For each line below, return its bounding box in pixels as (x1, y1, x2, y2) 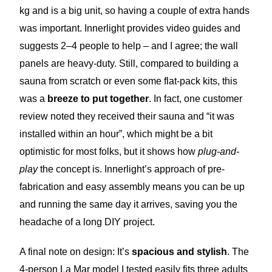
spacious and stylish (132, 246, 228, 257)
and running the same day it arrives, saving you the (19, 199, 238, 210)
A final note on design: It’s (19, 246, 132, 257)
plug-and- (198, 146, 240, 157)
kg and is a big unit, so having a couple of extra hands (19, 5, 250, 16)
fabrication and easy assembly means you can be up (19, 182, 245, 192)
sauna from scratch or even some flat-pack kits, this (19, 76, 238, 87)
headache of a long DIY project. (19, 217, 155, 228)
